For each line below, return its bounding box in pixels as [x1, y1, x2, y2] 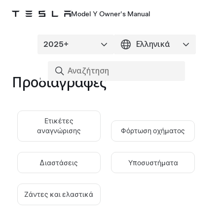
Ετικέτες [44, 117, 74, 125]
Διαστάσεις [39, 158, 78, 167]
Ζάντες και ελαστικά [24, 190, 94, 198]
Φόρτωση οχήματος [121, 127, 185, 135]
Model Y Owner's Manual [71, 10, 150, 18]
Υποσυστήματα [128, 158, 178, 167]
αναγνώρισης [37, 127, 81, 135]
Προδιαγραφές [12, 74, 107, 91]
